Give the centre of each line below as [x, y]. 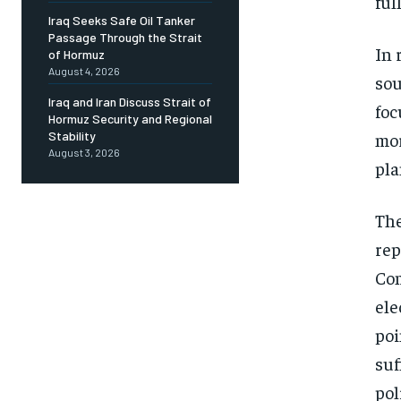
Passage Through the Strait [125, 38]
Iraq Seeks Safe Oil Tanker [122, 21]
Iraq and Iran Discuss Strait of [130, 102]
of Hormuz [77, 55]
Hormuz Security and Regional [130, 119]
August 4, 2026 [84, 71]
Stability [72, 136]
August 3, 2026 [84, 153]
